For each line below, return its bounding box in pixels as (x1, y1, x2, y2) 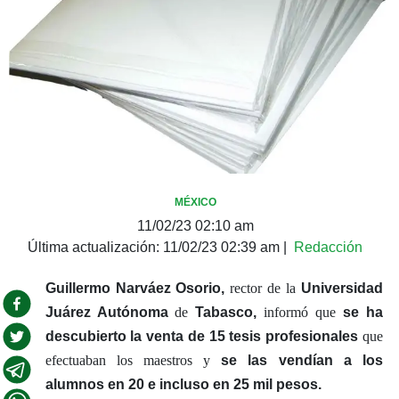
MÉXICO (174, 195, 216, 208)
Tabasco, (188, 304, 257, 320)
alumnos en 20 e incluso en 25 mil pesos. (45, 376, 322, 392)
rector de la (224, 280, 301, 296)
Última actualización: (28, 239, 163, 255)
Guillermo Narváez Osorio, (45, 280, 225, 296)
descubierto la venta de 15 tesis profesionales (45, 328, 359, 344)
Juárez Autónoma (45, 304, 175, 320)
